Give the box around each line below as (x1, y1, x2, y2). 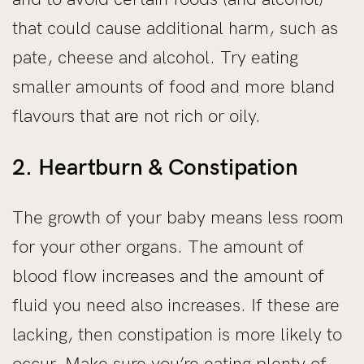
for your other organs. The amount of (12, 235, 304, 258)
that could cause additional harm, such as (12, 16, 338, 39)
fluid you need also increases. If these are (12, 293, 340, 316)
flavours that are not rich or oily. (12, 104, 261, 127)
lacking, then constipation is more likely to (12, 323, 342, 345)
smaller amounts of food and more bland (12, 75, 335, 97)
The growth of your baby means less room (12, 206, 344, 228)
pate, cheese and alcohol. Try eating (12, 45, 298, 68)
